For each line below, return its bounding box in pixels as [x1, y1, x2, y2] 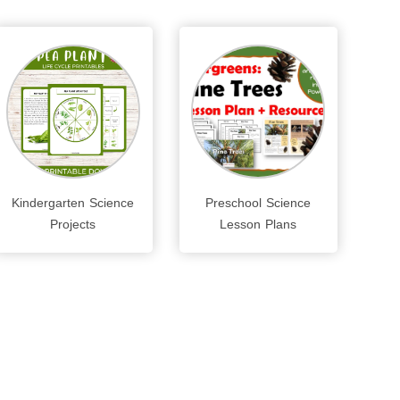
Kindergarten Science [12, 196, 135, 210]
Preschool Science [205, 196, 312, 210]
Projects [50, 217, 96, 231]
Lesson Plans [220, 217, 297, 231]
